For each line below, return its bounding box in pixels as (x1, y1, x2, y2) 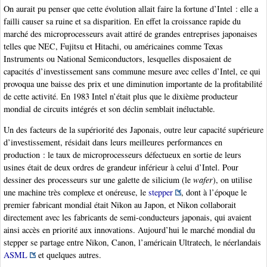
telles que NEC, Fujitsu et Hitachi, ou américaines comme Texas (4, 41, 223, 52)
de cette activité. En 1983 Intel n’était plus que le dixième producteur (4, 91, 238, 103)
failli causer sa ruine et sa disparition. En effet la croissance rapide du (4, 15, 241, 27)
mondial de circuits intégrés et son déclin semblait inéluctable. (4, 103, 215, 115)
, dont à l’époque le (181, 187, 247, 198)
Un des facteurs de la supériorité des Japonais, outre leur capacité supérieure (4, 124, 263, 136)
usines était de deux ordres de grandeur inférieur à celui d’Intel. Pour (4, 162, 238, 173)
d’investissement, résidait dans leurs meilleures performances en (4, 136, 222, 148)
